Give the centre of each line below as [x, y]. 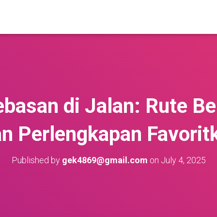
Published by [37, 160]
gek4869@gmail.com [105, 160]
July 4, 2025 [183, 160]
